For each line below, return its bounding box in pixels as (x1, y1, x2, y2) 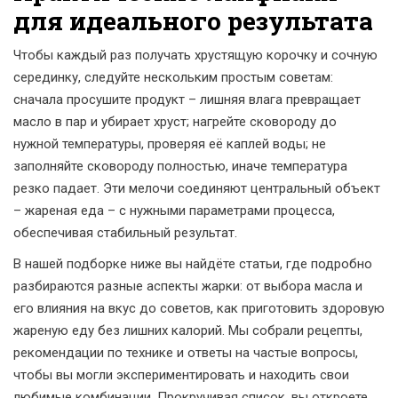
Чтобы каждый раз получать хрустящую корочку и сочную (13, 47, 378, 63)
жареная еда (25, 203, 104, 219)
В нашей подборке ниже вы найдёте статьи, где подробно (13, 256, 372, 272)
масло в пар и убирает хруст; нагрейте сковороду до (13, 114, 337, 130)
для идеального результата (13, 4, 373, 37)
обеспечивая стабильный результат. (13, 225, 237, 241)
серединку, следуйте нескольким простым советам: (13, 69, 333, 85)
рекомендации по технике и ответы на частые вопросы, (13, 345, 358, 361)
